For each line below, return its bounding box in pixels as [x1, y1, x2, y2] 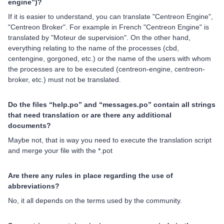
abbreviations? [8, 182, 59, 190]
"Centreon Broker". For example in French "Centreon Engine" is [8, 23, 209, 31]
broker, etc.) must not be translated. [8, 75, 121, 84]
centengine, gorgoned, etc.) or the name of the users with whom [8, 54, 211, 63]
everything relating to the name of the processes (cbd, [8, 44, 179, 52]
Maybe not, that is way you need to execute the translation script [8, 136, 211, 144]
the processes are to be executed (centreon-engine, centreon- [8, 65, 205, 73]
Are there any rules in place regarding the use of [8, 171, 173, 180]
